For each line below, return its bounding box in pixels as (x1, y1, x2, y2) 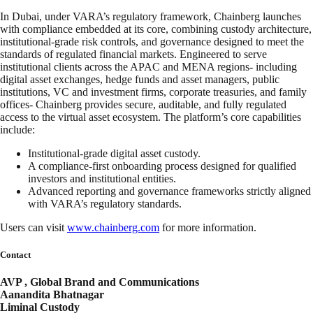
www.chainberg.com (67, 221, 159, 234)
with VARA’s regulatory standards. (28, 198, 182, 210)
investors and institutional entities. (28, 173, 176, 185)
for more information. (159, 221, 259, 234)
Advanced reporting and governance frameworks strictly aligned (28, 185, 311, 198)
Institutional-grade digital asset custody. (28, 147, 201, 160)
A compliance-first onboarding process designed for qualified (28, 160, 296, 173)
